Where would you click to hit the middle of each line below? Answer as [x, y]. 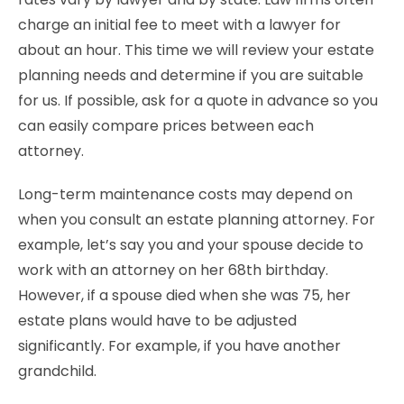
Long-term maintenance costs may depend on [185, 194]
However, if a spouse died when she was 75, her [184, 295]
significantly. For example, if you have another [179, 346]
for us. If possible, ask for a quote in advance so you [198, 101]
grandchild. [57, 371]
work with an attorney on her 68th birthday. [173, 270]
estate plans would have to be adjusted [157, 321]
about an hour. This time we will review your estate [196, 50]
